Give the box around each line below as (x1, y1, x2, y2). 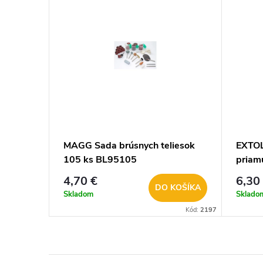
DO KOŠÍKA (155, 181, 201, 193)
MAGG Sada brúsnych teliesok (63, 139, 195, 152)
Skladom (63, 189, 93, 200)
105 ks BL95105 (63, 153, 137, 166)
